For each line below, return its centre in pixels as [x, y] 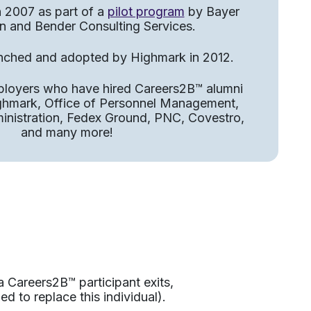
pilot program [146, 11]
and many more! [67, 132]
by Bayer [212, 11]
